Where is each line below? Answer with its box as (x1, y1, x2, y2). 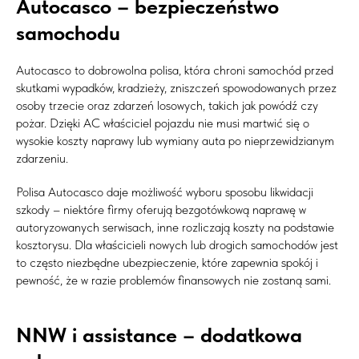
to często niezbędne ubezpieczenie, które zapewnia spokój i (16, 254, 318, 270)
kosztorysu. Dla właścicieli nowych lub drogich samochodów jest (16, 236, 338, 252)
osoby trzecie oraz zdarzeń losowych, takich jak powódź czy (16, 97, 318, 113)
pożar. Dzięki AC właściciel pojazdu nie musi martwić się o (16, 115, 309, 131)
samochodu (16, 19, 120, 45)
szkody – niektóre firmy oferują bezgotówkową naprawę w (16, 201, 306, 217)
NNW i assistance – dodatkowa (16, 321, 302, 347)
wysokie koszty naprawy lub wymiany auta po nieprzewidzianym (16, 132, 334, 148)
